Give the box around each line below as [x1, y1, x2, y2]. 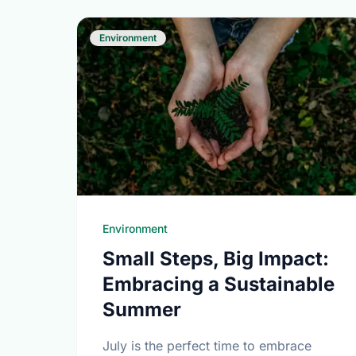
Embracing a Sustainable [103, 273, 335, 296]
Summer [103, 298, 181, 321]
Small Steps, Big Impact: [103, 247, 329, 270]
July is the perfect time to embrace [103, 338, 311, 354]
